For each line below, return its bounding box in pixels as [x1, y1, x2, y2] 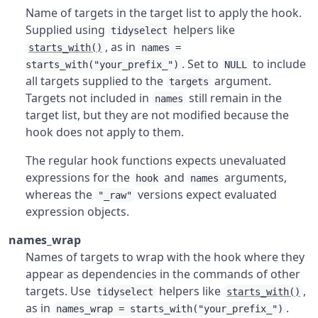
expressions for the [26, 170, 133, 185]
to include [250, 56, 306, 72]
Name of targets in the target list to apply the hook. [26, 5, 302, 21]
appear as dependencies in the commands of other [26, 266, 300, 282]
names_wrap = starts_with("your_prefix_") [56, 303, 283, 314]
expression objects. [26, 204, 129, 219]
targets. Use [26, 283, 94, 299]
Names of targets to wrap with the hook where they [26, 249, 305, 265]
